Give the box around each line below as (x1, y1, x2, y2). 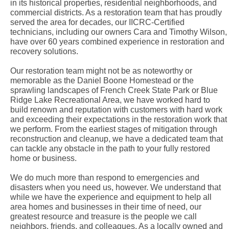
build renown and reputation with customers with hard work (10, 105, 222, 114)
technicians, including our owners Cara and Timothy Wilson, (10, 28, 227, 36)
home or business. (10, 154, 77, 163)
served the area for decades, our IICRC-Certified (10, 18, 185, 27)
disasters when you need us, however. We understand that (10, 183, 221, 192)
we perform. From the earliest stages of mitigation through (10, 125, 217, 133)
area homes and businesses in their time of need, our (10, 202, 201, 211)
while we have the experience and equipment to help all (10, 193, 212, 201)
